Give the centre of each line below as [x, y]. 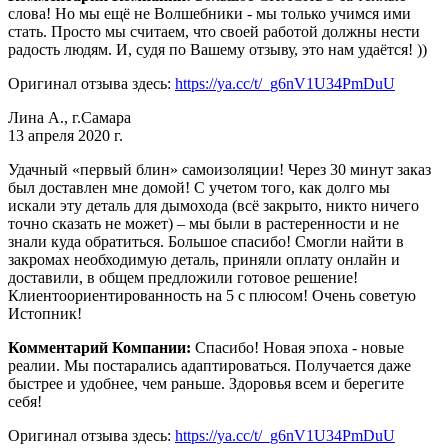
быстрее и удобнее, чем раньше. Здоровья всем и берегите [206, 383]
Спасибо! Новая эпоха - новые [299, 347]
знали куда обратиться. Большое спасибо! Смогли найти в [206, 241]
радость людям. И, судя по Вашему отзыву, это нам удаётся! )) [217, 49]
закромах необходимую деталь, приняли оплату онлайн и [204, 259]
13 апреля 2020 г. [65, 135]
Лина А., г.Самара [69, 117]
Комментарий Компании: [101, 347]
